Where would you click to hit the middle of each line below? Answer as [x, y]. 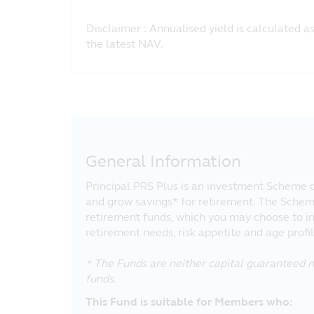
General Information [163, 162]
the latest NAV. [125, 44]
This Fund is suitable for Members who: [189, 302]
